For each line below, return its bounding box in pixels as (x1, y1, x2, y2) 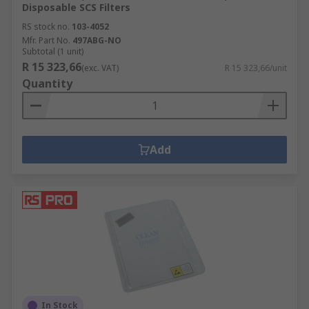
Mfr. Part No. (22, 34, 70, 46)
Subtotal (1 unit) (22, 46, 83, 57)
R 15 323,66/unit (225, 62, 287, 74)
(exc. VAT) (81, 62, 119, 74)
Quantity (22, 76, 72, 91)
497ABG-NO (72, 34, 121, 46)
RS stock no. (22, 21, 70, 32)
